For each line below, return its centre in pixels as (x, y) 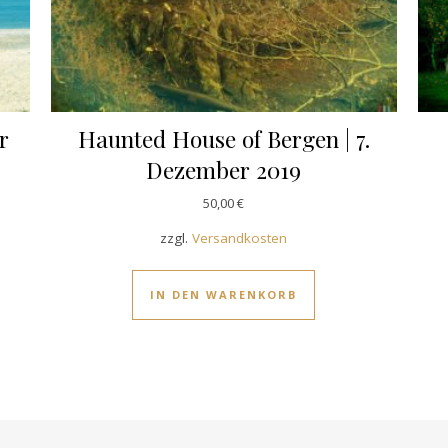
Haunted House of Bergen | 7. (223, 138)
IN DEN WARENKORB (224, 294)
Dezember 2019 (224, 169)
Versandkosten (240, 237)
